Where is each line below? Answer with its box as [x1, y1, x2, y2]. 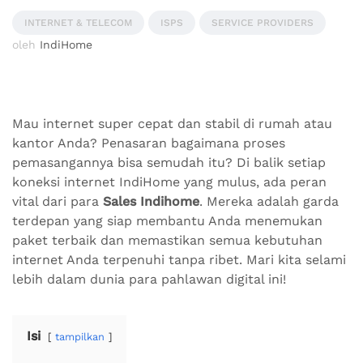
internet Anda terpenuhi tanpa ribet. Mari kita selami [12, 252, 346, 268]
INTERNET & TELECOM [24, 17, 132, 29]
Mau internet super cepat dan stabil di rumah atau [12, 116, 332, 132]
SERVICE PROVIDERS [211, 17, 314, 29]
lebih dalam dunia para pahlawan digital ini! [12, 271, 286, 288]
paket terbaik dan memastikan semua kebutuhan [12, 233, 322, 249]
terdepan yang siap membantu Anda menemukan [12, 213, 322, 229]
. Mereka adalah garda [199, 194, 339, 210]
